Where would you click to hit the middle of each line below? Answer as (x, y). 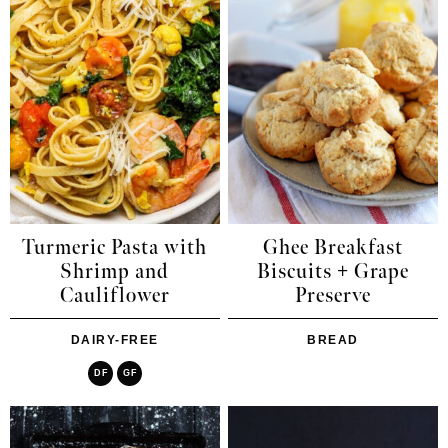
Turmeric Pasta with (115, 247)
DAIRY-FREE (114, 339)
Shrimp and (115, 271)
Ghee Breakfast (333, 247)
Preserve (333, 295)
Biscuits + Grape (333, 271)
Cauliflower (114, 295)
